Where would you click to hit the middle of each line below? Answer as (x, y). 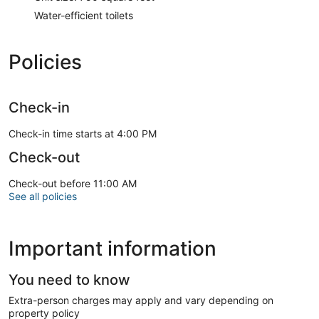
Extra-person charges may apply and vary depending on (141, 300)
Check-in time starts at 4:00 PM (83, 133)
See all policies (43, 196)
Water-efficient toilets (84, 15)
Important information (113, 248)
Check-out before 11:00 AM (73, 183)
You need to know (69, 279)
